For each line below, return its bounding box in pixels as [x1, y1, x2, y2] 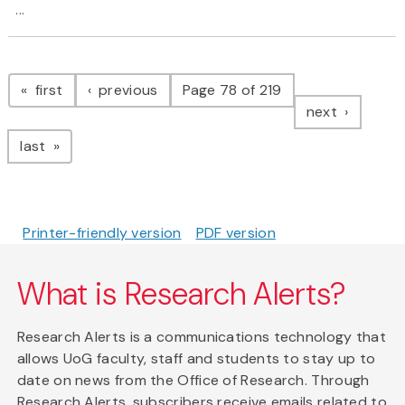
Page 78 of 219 [182, 80, 282, 100]
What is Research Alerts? [16, 274, 347, 316]
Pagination [7, 52, 153, 91]
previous [94, 80, 158, 100]
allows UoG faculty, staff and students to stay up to [16, 349, 376, 369]
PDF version [195, 223, 276, 243]
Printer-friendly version [23, 223, 182, 243]
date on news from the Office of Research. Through [16, 371, 370, 391]
